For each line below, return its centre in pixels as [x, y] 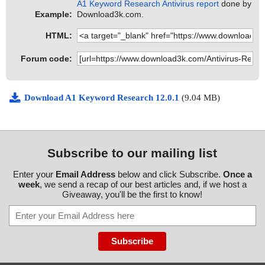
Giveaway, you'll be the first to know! [132, 195]
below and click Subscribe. [169, 174]
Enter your [34, 174]
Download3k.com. [111, 14]
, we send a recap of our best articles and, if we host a [143, 185]
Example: [54, 14]
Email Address [85, 174]
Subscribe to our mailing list [132, 153]
